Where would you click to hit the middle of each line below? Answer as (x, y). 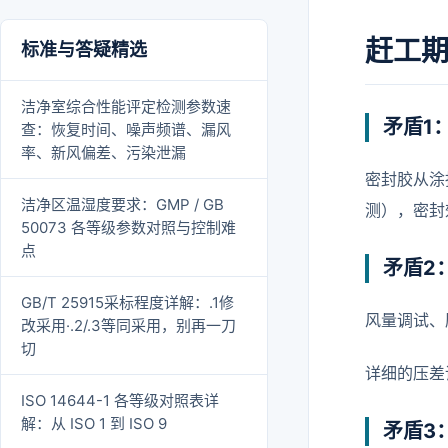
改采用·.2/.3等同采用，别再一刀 (128, 325)
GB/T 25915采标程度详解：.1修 (127, 302)
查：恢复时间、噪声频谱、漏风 (126, 129)
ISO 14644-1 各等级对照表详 (120, 400)
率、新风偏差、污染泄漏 (103, 152)
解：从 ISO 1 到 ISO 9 (94, 423)
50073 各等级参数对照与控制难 (128, 227)
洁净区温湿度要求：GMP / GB (122, 204)
